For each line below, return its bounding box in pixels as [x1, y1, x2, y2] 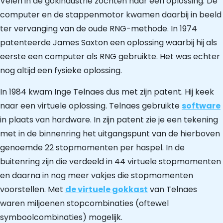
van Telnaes [148, 183, 197, 195]
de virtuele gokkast [65, 183, 148, 195]
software [182, 100, 221, 111]
